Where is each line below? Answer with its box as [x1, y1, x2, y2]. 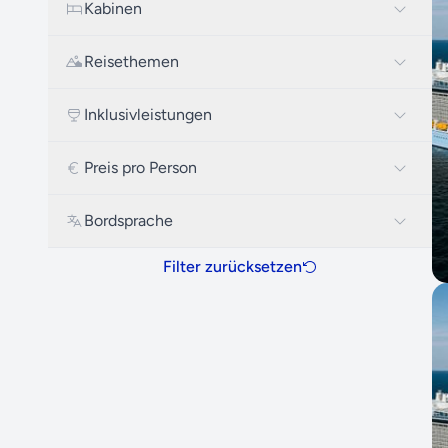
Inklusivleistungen [84, 105, 212, 124]
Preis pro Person [84, 158, 197, 177]
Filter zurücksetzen [162, 257, 302, 277]
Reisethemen [84, 52, 179, 71]
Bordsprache [84, 211, 173, 230]
